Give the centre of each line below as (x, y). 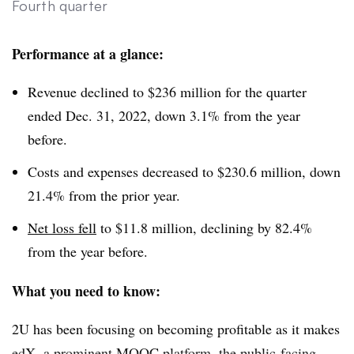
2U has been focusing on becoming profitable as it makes (176, 328)
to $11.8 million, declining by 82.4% (204, 227)
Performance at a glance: (90, 54)
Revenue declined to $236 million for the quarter (167, 92)
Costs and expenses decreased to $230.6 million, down (184, 171)
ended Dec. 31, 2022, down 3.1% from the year (164, 116)
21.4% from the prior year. (106, 195)
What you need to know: (88, 290)
